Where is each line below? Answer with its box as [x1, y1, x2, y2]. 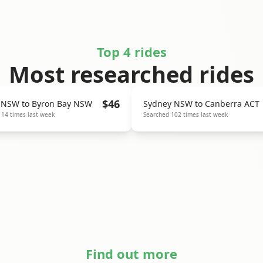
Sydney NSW [143, 98, 193, 109]
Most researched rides [9, 59, 254, 89]
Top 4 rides [96, 43, 167, 60]
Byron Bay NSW [32, 98, 92, 109]
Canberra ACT [205, 98, 259, 109]
